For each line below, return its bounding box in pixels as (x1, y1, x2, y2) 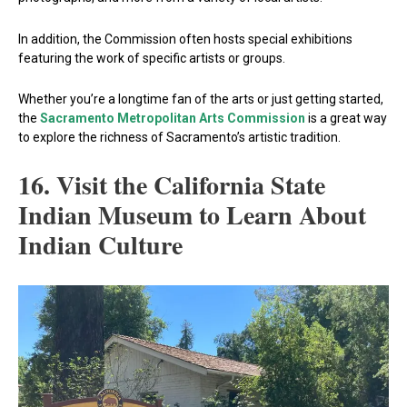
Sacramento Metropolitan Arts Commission (40, 111, 305, 126)
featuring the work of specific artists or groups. (18, 50, 285, 65)
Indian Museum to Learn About (18, 195, 366, 233)
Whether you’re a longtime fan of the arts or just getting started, (18, 92, 383, 107)
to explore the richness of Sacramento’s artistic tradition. (18, 130, 341, 145)
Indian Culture (18, 225, 183, 263)
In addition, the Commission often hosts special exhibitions (18, 31, 352, 46)
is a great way (305, 111, 387, 126)
